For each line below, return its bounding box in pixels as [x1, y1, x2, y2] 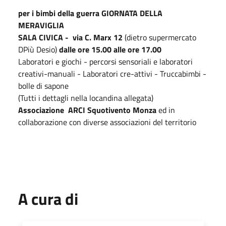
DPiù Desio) [18, 43, 59, 55]
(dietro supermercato [123, 31, 196, 43]
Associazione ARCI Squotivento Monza [18, 103, 156, 116]
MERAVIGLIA [18, 19, 64, 31]
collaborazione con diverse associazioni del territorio [18, 116, 196, 128]
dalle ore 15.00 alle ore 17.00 [59, 43, 163, 55]
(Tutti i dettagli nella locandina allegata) [18, 91, 153, 104]
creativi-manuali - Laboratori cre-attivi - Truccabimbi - [18, 67, 206, 80]
